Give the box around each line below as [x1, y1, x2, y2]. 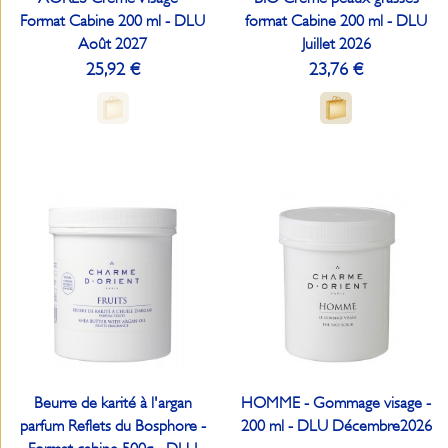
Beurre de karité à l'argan [33, 393, 192, 412]
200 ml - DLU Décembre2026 [240, 416, 432, 435]
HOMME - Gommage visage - [241, 393, 432, 412]
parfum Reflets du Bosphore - [19, 416, 206, 435]
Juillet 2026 [301, 35, 371, 53]
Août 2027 [78, 35, 148, 53]
